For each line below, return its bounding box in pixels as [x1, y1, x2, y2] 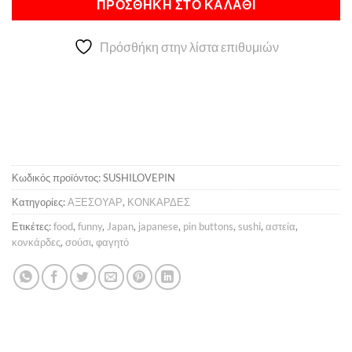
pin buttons [183, 220, 233, 233]
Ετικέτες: [12, 220, 53, 233]
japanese [138, 220, 178, 233]
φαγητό [96, 236, 129, 249]
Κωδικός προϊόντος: [12, 171, 103, 185]
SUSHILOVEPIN [103, 171, 175, 185]
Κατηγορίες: [12, 196, 68, 209]
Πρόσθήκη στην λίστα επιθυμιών [99, 39, 279, 55]
